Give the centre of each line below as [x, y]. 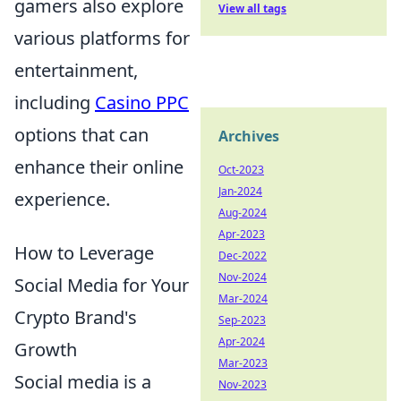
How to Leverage [84, 253]
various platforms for [102, 38]
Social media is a [83, 382]
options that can [81, 135]
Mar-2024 [243, 299]
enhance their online [99, 167]
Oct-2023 [241, 170]
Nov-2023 [243, 384]
